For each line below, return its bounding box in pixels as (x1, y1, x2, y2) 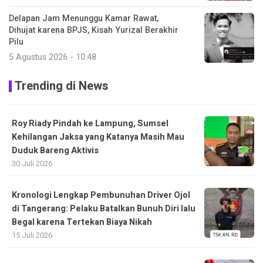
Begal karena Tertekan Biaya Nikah (12, 216, 152, 229)
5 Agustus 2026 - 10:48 (9, 51, 96, 64)
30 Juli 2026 (12, 158, 52, 170)
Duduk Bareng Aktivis (12, 144, 99, 157)
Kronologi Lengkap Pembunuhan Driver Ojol (12, 189, 190, 202)
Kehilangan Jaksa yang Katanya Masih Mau (12, 131, 184, 144)
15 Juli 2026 (12, 230, 52, 241)
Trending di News (15, 77, 109, 95)
